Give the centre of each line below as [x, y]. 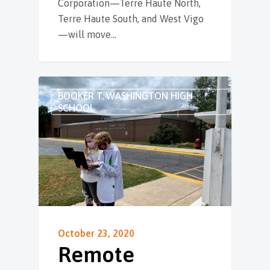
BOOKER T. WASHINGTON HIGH [125, 96]
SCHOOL [76, 108]
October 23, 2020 [96, 233]
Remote [96, 254]
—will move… [87, 34]
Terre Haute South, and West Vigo [131, 18]
